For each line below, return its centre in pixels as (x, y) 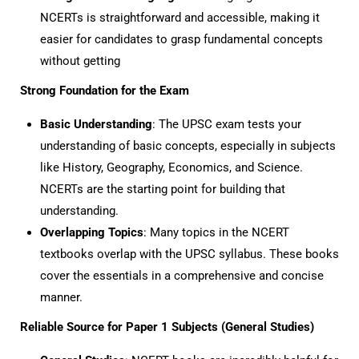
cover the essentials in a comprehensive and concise (182, 276)
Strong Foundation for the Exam (105, 91)
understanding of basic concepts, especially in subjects (188, 146)
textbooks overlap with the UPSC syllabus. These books (190, 254)
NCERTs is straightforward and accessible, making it (180, 18)
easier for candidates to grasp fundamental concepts (182, 39)
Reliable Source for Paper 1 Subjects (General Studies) (167, 327)
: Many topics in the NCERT (216, 232)
